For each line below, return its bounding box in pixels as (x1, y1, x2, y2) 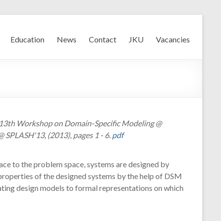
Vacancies (156, 35, 190, 44)
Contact (89, 35, 116, 44)
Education (10, 35, 44, 44)
